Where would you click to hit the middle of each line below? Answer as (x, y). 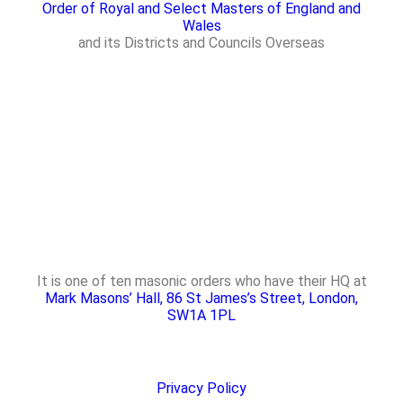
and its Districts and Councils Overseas (201, 42)
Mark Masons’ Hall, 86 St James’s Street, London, (201, 298)
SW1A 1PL (201, 315)
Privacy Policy (201, 388)
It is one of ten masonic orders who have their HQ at (201, 281)
